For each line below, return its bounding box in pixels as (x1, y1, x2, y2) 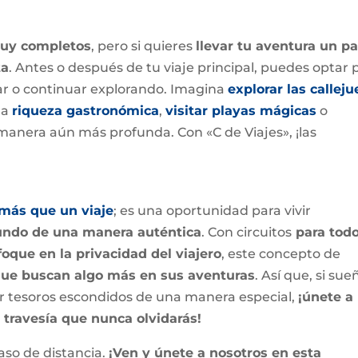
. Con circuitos (201, 225, 292, 241)
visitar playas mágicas (165, 103, 317, 119)
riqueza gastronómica (12, 103, 160, 119)
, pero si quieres (91, 38, 197, 54)
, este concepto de (221, 246, 341, 262)
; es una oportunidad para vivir (113, 203, 312, 219)
